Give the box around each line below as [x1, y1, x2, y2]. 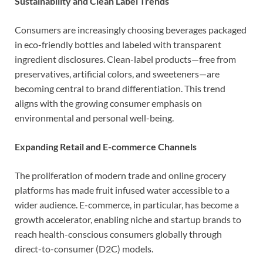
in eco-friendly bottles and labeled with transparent [15, 38, 221, 50]
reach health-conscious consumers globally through [15, 228, 222, 240]
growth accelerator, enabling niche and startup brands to [15, 213, 241, 225]
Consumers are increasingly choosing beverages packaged [15, 23, 247, 35]
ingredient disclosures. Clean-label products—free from [15, 53, 236, 65]
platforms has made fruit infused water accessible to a [15, 184, 230, 195]
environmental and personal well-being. [15, 112, 174, 123]
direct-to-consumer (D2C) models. [15, 242, 153, 254]
